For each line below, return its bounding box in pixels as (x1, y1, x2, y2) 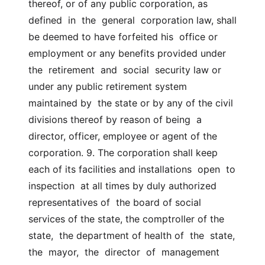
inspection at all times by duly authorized (28, 180, 216, 192)
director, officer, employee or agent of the (28, 130, 217, 142)
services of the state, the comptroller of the (28, 213, 224, 225)
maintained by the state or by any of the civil (28, 97, 233, 109)
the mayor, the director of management (28, 246, 219, 258)
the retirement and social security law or (28, 64, 221, 76)
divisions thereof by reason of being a (28, 114, 202, 125)
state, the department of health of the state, (28, 230, 235, 241)
